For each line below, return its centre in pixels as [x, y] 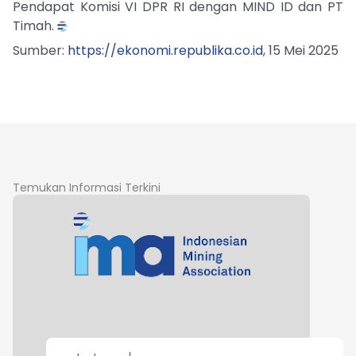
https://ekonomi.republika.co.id [165, 50]
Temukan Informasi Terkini [87, 187]
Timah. [35, 25]
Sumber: [40, 50]
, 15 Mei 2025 [301, 50]
